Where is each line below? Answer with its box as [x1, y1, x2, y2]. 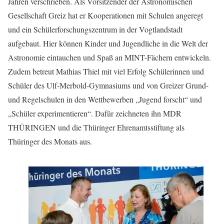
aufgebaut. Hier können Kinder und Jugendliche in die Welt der [8, 38, 208, 49]
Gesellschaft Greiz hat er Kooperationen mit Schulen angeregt [8, 10, 203, 21]
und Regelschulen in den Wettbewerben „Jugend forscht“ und [8, 94, 202, 105]
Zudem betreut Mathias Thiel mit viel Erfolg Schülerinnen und [8, 66, 204, 77]
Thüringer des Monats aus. [8, 136, 92, 147]
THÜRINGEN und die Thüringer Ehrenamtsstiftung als [8, 122, 184, 133]
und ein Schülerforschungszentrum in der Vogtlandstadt [8, 24, 182, 35]
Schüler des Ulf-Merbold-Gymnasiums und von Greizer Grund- [8, 80, 208, 91]
